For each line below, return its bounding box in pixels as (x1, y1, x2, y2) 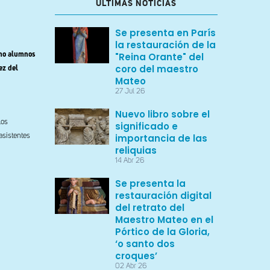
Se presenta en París (115, 27, 216, 39)
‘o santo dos (115, 237, 175, 250)
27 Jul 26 (115, 88, 145, 95)
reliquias (115, 144, 157, 157)
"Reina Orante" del (115, 51, 204, 63)
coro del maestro (115, 63, 198, 75)
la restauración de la (115, 39, 216, 51)
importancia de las (115, 132, 207, 145)
